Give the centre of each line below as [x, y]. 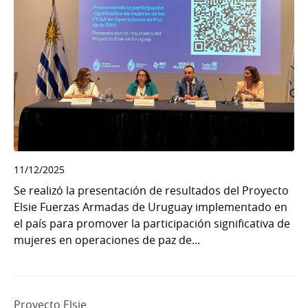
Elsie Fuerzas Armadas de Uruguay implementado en [151, 207]
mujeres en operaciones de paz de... [107, 240]
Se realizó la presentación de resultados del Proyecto [151, 190]
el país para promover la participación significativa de [152, 223]
